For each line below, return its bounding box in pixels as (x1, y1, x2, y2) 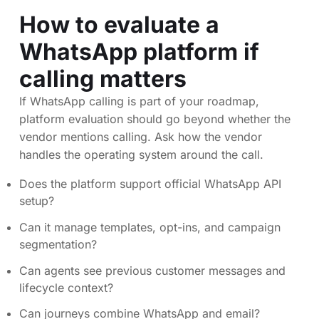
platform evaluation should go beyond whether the (19, 112, 291, 127)
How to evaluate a (19, 11, 219, 39)
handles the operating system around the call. (19, 147, 263, 162)
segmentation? (19, 236, 97, 251)
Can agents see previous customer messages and (19, 263, 286, 278)
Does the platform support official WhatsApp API (19, 177, 281, 192)
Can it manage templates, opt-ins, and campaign (19, 219, 281, 234)
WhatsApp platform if (19, 38, 259, 66)
